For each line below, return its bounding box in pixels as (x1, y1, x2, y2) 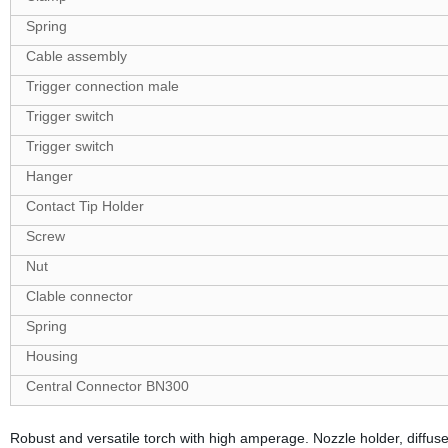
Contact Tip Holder (25, 198, 144, 214)
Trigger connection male (25, 78, 179, 94)
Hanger (25, 168, 73, 184)
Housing (25, 348, 78, 364)
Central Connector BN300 (25, 378, 189, 394)
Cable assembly (25, 48, 127, 64)
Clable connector (25, 288, 133, 304)
